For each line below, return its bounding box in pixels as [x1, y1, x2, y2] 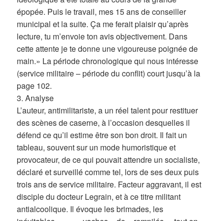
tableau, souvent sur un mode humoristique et [17, 142, 176, 153]
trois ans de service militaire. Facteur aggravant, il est [17, 179, 202, 190]
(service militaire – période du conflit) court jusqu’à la [17, 68, 201, 79]
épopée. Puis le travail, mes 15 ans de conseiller [17, 6, 186, 18]
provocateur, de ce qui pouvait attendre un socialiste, [17, 154, 200, 166]
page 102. [17, 80, 52, 92]
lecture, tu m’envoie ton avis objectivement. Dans [17, 31, 188, 42]
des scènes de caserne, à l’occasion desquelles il [17, 117, 190, 129]
